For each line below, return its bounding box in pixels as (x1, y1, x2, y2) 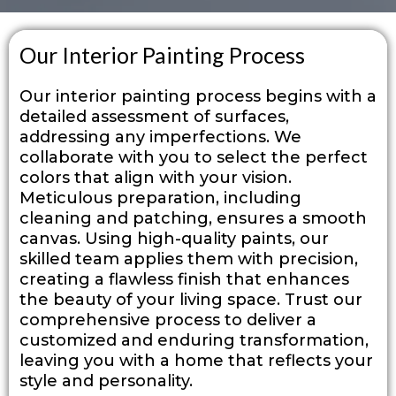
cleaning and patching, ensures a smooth (19, 209, 367, 228)
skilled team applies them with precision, (19, 249, 358, 269)
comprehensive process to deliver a (19, 310, 316, 330)
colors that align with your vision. (19, 168, 292, 187)
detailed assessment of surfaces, (19, 107, 289, 126)
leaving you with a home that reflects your (19, 351, 373, 370)
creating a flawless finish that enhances (19, 270, 349, 289)
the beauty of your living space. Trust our (19, 290, 362, 309)
